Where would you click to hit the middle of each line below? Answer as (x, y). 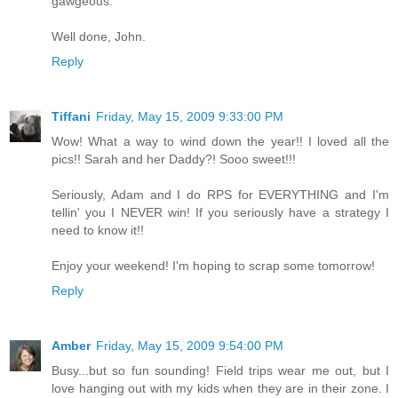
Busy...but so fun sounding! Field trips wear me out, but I (220, 371)
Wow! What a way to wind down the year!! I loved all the (220, 142)
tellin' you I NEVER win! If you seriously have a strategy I (220, 213)
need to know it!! (98, 231)
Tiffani (71, 117)
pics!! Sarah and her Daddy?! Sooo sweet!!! (174, 159)
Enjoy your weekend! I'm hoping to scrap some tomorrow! (213, 266)
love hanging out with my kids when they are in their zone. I (220, 389)
